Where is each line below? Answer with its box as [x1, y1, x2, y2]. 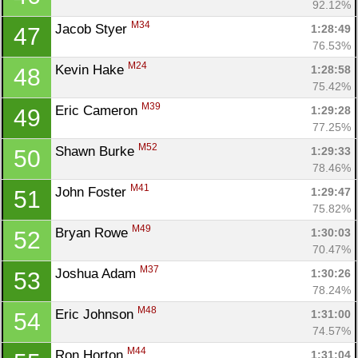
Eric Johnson [55, 306, 137, 322]
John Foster [55, 184, 130, 200]
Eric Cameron [55, 102, 141, 118]
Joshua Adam [55, 265, 140, 281]
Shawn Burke [55, 143, 138, 159]
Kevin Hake [55, 62, 128, 78]
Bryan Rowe [55, 225, 132, 241]
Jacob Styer [55, 21, 131, 37]
